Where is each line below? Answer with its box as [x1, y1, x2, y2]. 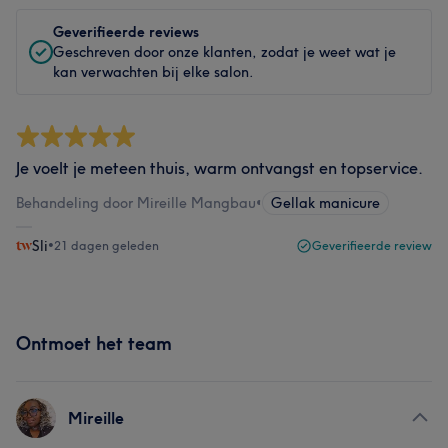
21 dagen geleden [54, 238, 159, 253]
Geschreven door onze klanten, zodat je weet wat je [53, 43, 396, 61]
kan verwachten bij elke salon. [53, 63, 254, 81]
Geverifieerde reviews [53, 23, 199, 41]
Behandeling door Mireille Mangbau [16, 194, 256, 212]
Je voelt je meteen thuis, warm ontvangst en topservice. [16, 158, 423, 178]
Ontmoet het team [16, 332, 172, 355]
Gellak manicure [271, 194, 380, 212]
